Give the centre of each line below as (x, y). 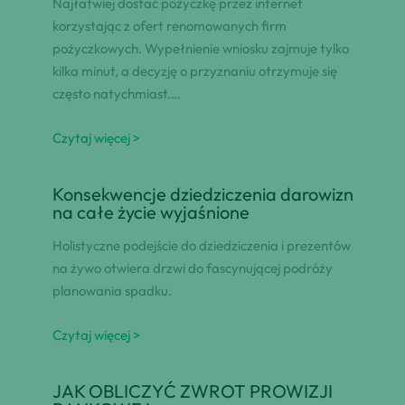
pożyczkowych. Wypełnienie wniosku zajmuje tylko (200, 49)
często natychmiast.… (116, 94)
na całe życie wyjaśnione (151, 212)
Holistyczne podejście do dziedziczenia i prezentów (201, 246)
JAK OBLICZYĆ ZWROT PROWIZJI (192, 391)
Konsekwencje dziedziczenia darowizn (202, 194)
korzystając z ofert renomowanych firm (169, 26)
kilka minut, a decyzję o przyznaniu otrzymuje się (194, 71)
